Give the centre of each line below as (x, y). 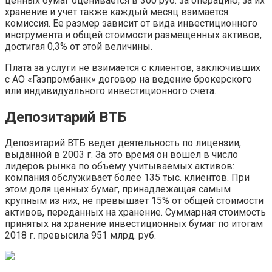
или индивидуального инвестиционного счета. (110, 90)
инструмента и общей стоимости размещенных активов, (133, 35)
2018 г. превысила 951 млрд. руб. (80, 236)
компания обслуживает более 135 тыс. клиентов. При (127, 178)
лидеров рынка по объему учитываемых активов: (120, 166)
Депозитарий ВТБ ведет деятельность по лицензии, (123, 143)
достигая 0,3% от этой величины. (79, 46)
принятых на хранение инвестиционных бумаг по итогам (134, 224)
